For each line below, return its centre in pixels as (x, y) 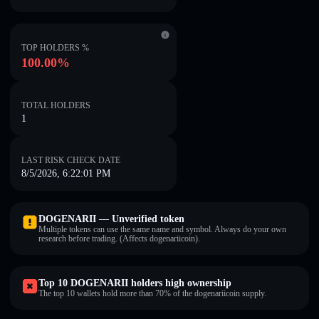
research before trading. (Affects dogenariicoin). (119, 239)
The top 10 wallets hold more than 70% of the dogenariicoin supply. (152, 293)
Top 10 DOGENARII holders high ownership (135, 283)
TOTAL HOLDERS (56, 105)
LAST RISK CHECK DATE (71, 160)
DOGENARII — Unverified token (111, 219)
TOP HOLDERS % (55, 48)
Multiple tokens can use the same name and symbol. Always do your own (162, 229)
